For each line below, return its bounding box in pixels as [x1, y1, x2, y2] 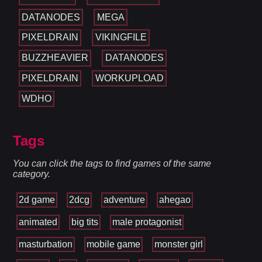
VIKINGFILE [95, 32, 147, 43]
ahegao [159, 194, 191, 205]
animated [19, 216, 58, 227]
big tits [71, 216, 99, 227]
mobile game [87, 239, 141, 249]
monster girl [154, 239, 204, 249]
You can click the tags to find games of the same [13, 158, 212, 168]
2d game [19, 194, 56, 205]
